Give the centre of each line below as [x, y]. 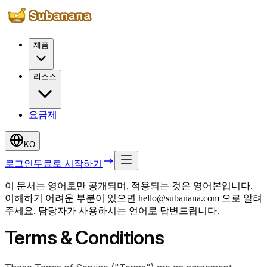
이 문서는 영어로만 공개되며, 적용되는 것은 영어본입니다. [129, 186]
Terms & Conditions [84, 237]
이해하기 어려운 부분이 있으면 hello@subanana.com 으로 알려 [133, 198]
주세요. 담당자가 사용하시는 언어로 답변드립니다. [112, 211]
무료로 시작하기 [68, 164]
